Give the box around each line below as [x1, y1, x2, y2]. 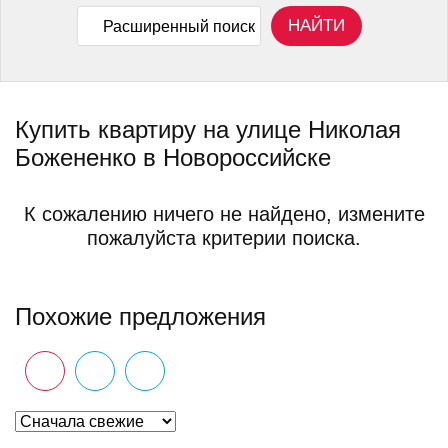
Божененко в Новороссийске [15, 144, 331, 171]
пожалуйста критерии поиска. [87, 227, 361, 249]
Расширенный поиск [102, 17, 255, 35]
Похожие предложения [15, 303, 266, 330]
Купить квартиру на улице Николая [15, 116, 401, 143]
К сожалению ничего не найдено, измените [23, 203, 425, 225]
